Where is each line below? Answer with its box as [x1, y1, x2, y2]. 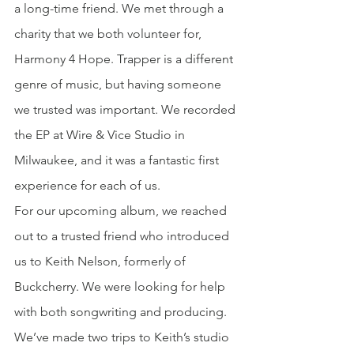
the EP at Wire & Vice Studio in [14, 127, 188, 143]
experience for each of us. [14, 178, 160, 194]
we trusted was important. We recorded [14, 102, 239, 118]
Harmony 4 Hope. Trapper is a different [14, 51, 236, 67]
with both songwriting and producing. [14, 304, 230, 320]
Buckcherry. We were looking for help [14, 279, 228, 295]
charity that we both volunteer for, [14, 26, 205, 42]
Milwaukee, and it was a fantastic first [14, 153, 222, 168]
